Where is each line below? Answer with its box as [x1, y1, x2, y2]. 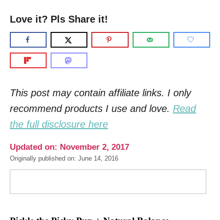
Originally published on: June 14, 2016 [10, 155, 118, 162]
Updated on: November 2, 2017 [10, 142, 129, 152]
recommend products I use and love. [10, 103, 173, 114]
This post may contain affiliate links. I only [10, 87, 191, 98]
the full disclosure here [10, 119, 108, 130]
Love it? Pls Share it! [10, 14, 108, 25]
